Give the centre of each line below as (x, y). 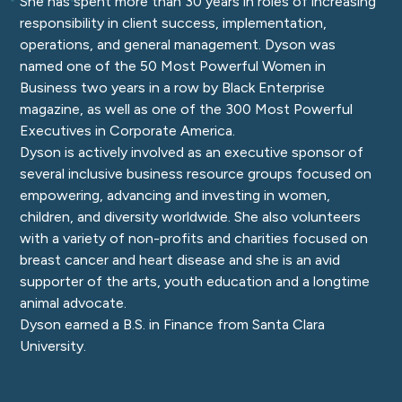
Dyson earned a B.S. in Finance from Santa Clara (173, 324)
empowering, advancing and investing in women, (175, 195)
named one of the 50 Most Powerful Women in (173, 66)
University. (53, 346)
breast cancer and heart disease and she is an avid (180, 260)
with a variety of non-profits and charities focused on (194, 238)
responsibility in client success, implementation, (174, 23)
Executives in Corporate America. (128, 131)
